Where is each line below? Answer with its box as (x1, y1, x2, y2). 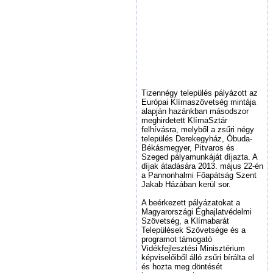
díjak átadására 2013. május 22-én (141, 161, 263, 171)
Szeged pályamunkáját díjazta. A (141, 152, 257, 161)
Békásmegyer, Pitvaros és (141, 143, 235, 152)
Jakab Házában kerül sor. (141, 180, 231, 189)
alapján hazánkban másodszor (141, 107, 249, 116)
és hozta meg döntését (141, 262, 222, 271)
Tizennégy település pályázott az (141, 88, 258, 97)
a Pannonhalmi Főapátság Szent (141, 171, 257, 180)
